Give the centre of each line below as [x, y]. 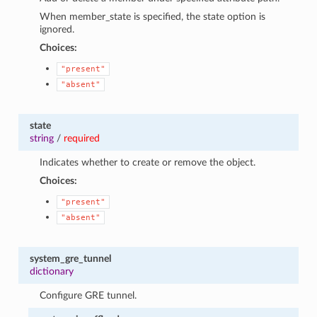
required [81, 138]
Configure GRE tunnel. [88, 295]
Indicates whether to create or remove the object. [148, 162]
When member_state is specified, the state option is [153, 16]
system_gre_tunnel [70, 258]
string [41, 138]
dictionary [51, 271]
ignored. [57, 29]
